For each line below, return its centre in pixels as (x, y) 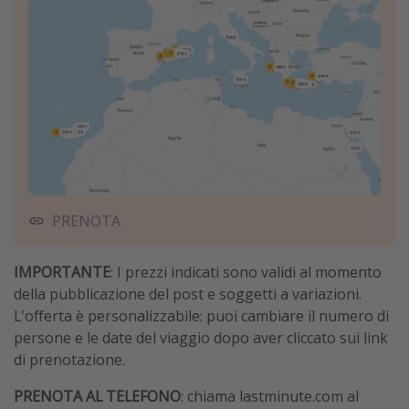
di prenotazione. (69, 359)
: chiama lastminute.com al (270, 396)
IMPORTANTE (62, 272)
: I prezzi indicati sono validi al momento (246, 272)
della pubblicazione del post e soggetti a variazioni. (188, 294)
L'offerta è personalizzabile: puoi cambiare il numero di (201, 315)
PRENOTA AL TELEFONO (97, 396)
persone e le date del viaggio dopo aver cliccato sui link (201, 337)
